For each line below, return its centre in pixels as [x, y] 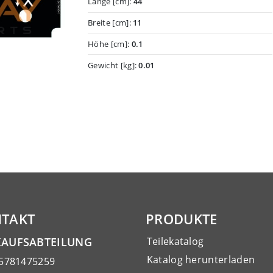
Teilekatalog [175, 241]
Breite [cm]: [111, 23]
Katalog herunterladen [201, 259]
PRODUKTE [182, 219]
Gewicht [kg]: [113, 65]
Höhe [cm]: [110, 44]
